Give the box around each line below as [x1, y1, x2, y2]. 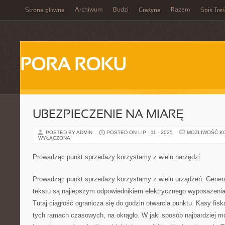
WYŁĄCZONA [38, 135, 70, 141]
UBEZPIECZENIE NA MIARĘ [33, 109, 184, 121]
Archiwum [75, 7, 103, 13]
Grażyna [139, 8, 161, 14]
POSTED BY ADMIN [46, 130, 94, 135]
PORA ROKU [20, 57, 126, 74]
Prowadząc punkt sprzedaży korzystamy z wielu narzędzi [33, 153, 200, 161]
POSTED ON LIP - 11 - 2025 [106, 130, 173, 135]
